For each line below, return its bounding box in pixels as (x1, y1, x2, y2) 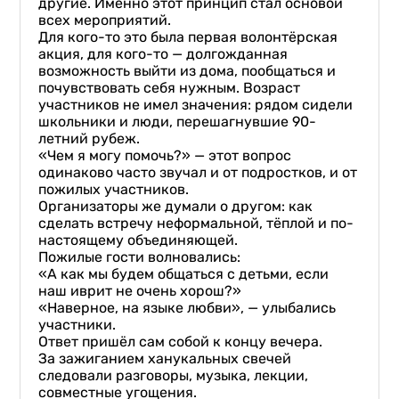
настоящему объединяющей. (38, 232, 239, 248)
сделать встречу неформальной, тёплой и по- (38, 215, 354, 232)
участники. (38, 316, 117, 333)
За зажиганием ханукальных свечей (38, 350, 292, 367)
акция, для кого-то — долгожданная (38, 45, 289, 62)
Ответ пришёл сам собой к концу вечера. (38, 333, 323, 350)
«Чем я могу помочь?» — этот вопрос (38, 147, 292, 164)
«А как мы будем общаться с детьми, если (38, 265, 330, 282)
